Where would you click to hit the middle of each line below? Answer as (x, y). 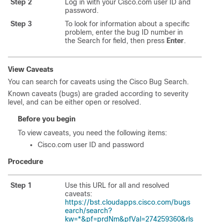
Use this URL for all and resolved (117, 185)
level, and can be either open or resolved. (75, 102)
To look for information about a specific (127, 24)
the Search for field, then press (116, 41)
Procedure (26, 162)
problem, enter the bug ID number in (124, 32)
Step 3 (21, 24)
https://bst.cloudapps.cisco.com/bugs (128, 202)
